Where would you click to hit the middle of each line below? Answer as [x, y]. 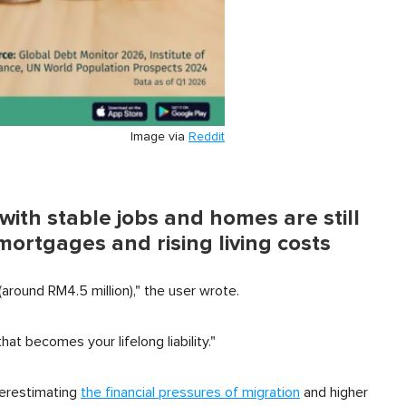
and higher [334, 392]
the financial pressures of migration [190, 392]
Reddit [207, 136]
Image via [159, 136]
